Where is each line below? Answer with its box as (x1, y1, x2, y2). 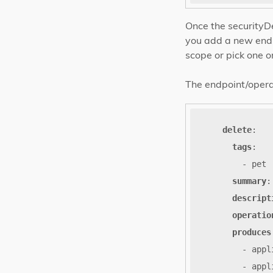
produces (232, 227, 271, 238)
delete (222, 125, 252, 135)
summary (232, 176, 266, 186)
